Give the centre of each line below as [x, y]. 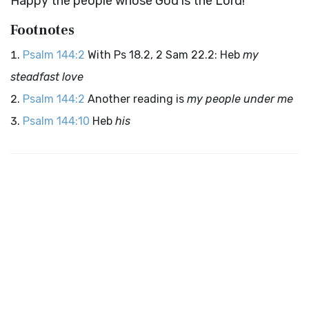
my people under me [240, 99]
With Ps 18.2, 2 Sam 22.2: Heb [165, 55]
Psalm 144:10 [56, 121]
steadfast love [47, 77]
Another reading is [137, 99]
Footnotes [42, 30]
